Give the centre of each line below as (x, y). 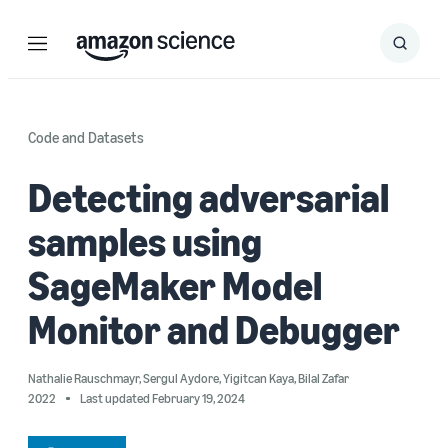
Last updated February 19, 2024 (162, 398)
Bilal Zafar (323, 378)
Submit (419, 49)
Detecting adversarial (208, 197)
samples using (145, 241)
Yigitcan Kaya (258, 378)
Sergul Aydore (181, 378)
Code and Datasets (86, 137)
